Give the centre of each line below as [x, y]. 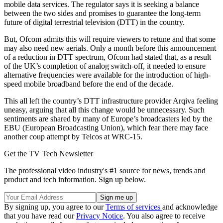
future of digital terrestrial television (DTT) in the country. [94, 22]
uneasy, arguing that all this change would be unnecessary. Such [104, 110]
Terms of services [134, 207]
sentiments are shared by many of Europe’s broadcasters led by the [108, 118]
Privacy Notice [100, 216]
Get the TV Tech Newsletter [49, 153]
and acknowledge [190, 207]
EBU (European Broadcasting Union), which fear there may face [106, 127]
